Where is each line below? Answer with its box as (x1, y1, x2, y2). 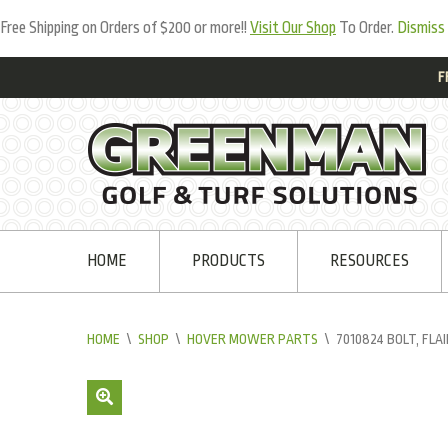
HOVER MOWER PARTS (187, 331, 318, 347)
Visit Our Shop (250, 19, 336, 37)
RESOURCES (330, 252, 409, 270)
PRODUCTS (192, 252, 265, 270)
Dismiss (397, 19, 445, 37)
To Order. (336, 19, 397, 37)
